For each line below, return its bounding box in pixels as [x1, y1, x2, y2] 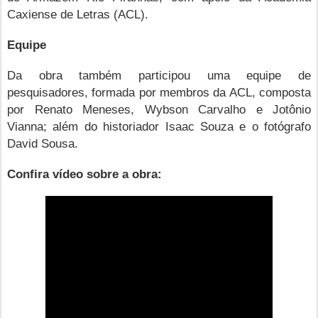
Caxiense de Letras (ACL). [7, 6, 148, 21]
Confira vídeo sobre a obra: [7, 166, 162, 181]
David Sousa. [7, 136, 78, 150]
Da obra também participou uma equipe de [7, 67, 311, 82]
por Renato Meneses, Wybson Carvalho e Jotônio [7, 102, 311, 116]
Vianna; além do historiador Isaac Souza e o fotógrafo [7, 119, 311, 133]
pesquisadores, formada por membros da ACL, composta [7, 84, 311, 99]
